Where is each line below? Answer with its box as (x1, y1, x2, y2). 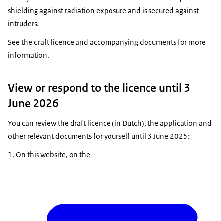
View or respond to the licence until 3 (8, 80, 190, 95)
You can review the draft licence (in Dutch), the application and (8, 118, 212, 128)
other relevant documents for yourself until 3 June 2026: (8, 131, 189, 141)
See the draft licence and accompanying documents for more (8, 37, 206, 47)
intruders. (8, 18, 39, 28)
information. (8, 50, 49, 60)
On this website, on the (16, 149, 90, 159)
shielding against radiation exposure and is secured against (8, 5, 199, 15)
